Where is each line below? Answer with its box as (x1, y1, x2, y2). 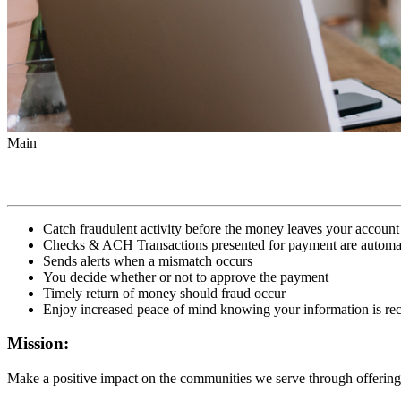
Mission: (7, 334, 69, 354)
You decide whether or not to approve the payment (43, 269, 328, 285)
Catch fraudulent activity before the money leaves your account (43, 220, 399, 236)
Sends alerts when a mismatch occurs (43, 252, 252, 269)
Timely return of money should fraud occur (43, 285, 286, 301)
